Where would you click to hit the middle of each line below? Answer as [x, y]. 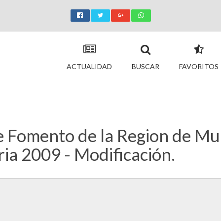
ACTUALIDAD [89, 66]
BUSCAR [146, 66]
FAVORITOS [199, 66]
